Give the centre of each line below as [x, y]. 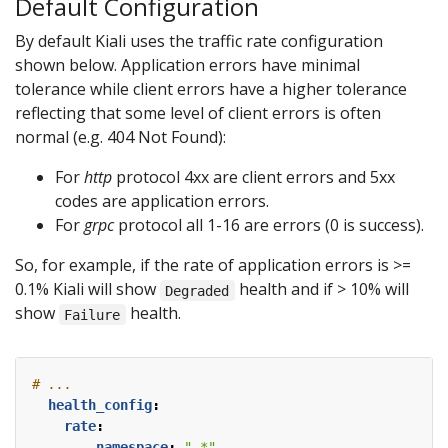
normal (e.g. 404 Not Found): [120, 137]
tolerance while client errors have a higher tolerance [211, 89]
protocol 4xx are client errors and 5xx [253, 177]
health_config [100, 405]
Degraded [197, 290]
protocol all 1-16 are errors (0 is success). [269, 225]
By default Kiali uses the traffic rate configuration [199, 41]
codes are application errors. [162, 201]
